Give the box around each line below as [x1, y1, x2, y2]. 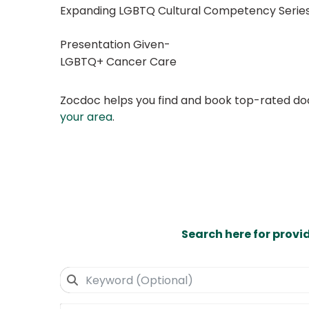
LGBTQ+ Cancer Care [60, 54, 177, 70]
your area [60, 109, 112, 126]
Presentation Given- [60, 37, 170, 53]
